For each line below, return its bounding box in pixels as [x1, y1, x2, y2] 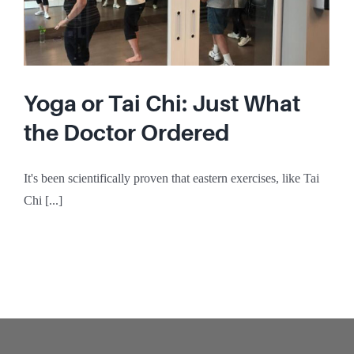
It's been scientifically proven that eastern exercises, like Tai [24, 171, 319, 186]
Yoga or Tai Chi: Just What [24, 91, 300, 117]
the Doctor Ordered [24, 120, 229, 146]
